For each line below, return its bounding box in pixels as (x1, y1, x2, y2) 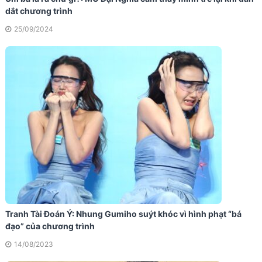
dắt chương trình (5, 6, 73, 16)
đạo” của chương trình (5, 221, 95, 232)
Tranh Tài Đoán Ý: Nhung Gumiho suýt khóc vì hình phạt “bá (5, 209, 242, 219)
